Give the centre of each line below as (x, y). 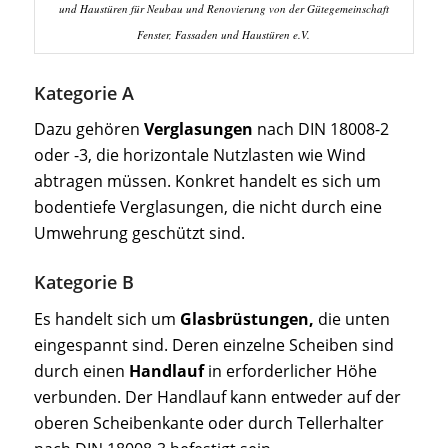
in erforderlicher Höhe (290, 370)
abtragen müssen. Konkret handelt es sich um (207, 181)
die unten (351, 318)
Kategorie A (83, 92)
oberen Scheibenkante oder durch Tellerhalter (208, 422)
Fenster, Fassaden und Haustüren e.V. (224, 34)
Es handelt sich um (106, 318)
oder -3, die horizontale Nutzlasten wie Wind (199, 155)
